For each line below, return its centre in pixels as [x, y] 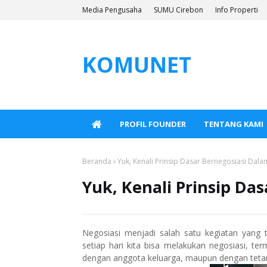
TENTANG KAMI [234, 124]
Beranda [97, 161]
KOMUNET [137, 65]
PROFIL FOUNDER [153, 124]
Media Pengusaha [112, 10]
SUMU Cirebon [178, 10]
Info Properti [237, 10]
